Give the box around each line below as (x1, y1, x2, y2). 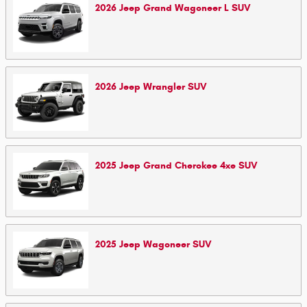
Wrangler (143, 81, 185, 93)
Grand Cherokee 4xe (143, 160, 236, 171)
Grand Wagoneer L (143, 2, 229, 14)
